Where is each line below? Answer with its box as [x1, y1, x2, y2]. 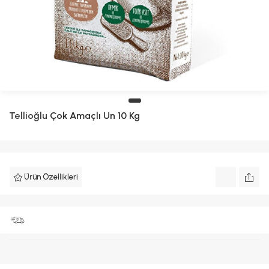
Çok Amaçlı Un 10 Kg [47, 110, 140, 121]
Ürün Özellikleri [24, 172, 78, 181]
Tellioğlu [9, 110, 47, 121]
